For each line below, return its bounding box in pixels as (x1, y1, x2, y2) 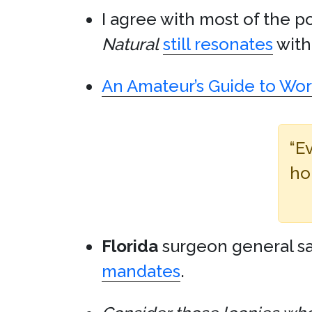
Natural (102, 34, 159, 54)
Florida (102, 236, 158, 256)
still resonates (163, 34, 273, 54)
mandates (102, 261, 180, 281)
